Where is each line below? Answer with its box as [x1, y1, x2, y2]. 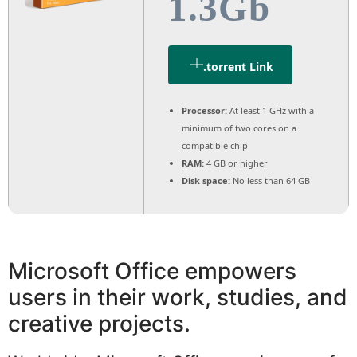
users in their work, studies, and [8, 283, 347, 311]
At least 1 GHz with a [227, 104, 314, 116]
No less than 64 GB [230, 174, 310, 186]
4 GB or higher [204, 156, 268, 169]
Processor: [182, 104, 227, 116]
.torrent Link [203, 58, 273, 74]
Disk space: [182, 174, 230, 186]
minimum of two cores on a [182, 121, 296, 134]
